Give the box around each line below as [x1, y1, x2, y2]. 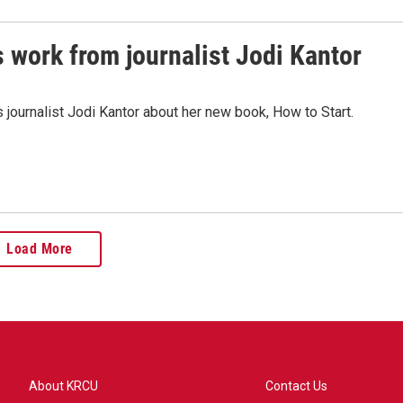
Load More [6, 240, 73, 257]
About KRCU [29, 379, 98, 393]
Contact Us [265, 379, 328, 393]
